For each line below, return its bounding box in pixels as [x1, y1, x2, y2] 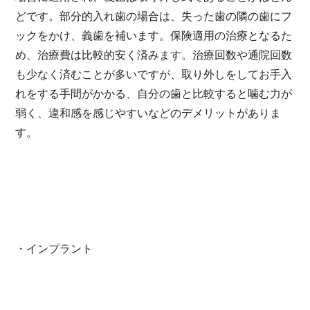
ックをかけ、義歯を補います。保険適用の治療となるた [15, 29, 293, 42]
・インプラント [15, 242, 93, 255]
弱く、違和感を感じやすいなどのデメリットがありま [15, 107, 282, 119]
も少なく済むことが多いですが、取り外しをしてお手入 [15, 68, 293, 80]
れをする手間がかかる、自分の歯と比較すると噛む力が [15, 87, 293, 100]
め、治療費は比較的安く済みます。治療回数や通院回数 [15, 48, 293, 61]
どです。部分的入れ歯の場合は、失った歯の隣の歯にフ [15, 10, 293, 22]
